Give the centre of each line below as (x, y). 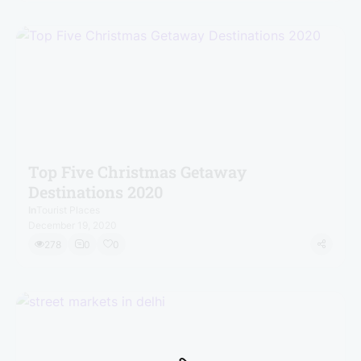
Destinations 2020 (95, 192)
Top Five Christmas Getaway (137, 172)
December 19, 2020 (73, 225)
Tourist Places (68, 210)
